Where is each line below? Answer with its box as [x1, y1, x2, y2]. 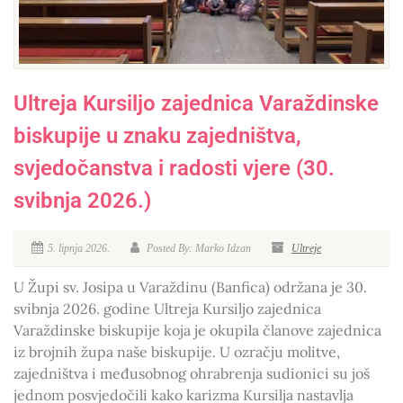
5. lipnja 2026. [48, 241, 110, 255]
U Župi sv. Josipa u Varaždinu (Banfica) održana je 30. [13, 277, 367, 296]
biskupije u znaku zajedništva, [13, 122, 301, 148]
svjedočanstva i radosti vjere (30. [13, 155, 335, 181]
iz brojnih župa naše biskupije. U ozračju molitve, [13, 342, 340, 361]
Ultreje [291, 241, 321, 255]
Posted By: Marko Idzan [144, 241, 251, 255]
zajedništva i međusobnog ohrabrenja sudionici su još [13, 363, 370, 382]
